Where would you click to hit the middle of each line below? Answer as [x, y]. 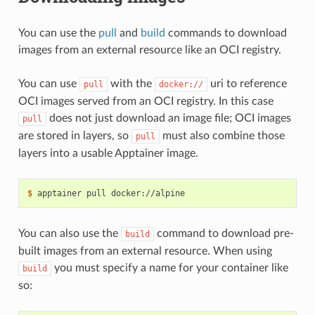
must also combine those [222, 136]
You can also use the [69, 234]
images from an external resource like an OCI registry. [149, 50]
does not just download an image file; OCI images [168, 118]
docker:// [181, 85]
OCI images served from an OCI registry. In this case [146, 102]
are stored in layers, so [75, 136]
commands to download [226, 33]
